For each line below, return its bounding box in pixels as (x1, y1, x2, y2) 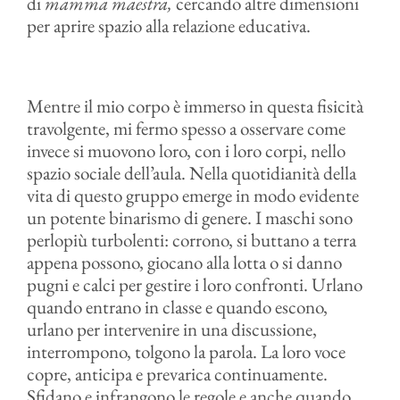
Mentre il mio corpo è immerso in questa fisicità (26, 94, 363, 118)
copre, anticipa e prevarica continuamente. (26, 362, 328, 386)
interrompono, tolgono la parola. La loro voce (26, 339, 346, 363)
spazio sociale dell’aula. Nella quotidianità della (26, 161, 356, 185)
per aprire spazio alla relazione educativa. (26, 13, 311, 37)
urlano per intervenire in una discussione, (26, 317, 317, 341)
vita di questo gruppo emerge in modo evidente (26, 183, 359, 207)
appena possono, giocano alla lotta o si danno (26, 250, 342, 274)
